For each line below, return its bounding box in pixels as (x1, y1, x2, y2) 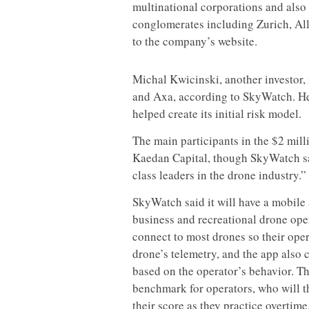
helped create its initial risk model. (132, 106, 301, 121)
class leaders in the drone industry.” (132, 167, 306, 183)
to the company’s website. (132, 33, 257, 49)
